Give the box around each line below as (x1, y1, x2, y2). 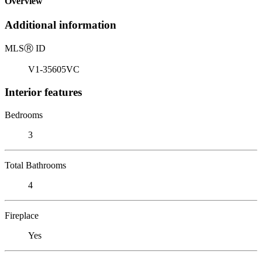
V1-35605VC (28, 64, 80, 75)
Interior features (5, 85, 82, 98)
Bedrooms (5, 109, 43, 120)
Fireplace (5, 210, 39, 220)
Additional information (5, 19, 116, 32)
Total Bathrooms (5, 160, 66, 170)
